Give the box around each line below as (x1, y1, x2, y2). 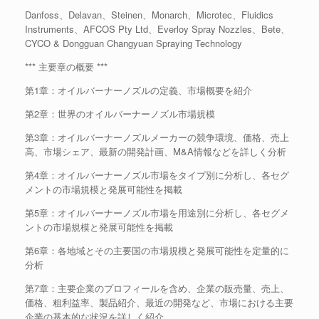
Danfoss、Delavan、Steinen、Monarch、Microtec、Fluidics (25, 8, 273, 21)
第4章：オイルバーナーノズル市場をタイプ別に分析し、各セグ (25, 168, 289, 182)
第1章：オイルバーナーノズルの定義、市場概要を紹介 (25, 83, 252, 97)
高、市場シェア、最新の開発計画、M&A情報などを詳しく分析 (25, 145, 286, 158)
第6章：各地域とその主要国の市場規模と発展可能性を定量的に (25, 244, 289, 257)
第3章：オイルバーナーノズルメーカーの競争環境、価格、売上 (25, 130, 289, 144)
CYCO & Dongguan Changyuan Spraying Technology (25, 36, 242, 50)
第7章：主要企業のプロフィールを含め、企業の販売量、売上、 (25, 281, 289, 295)
